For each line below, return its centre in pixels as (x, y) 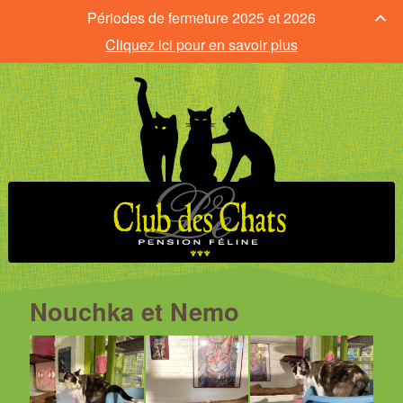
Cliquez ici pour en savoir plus (201, 45)
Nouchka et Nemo (134, 311)
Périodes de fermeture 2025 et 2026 (201, 18)
